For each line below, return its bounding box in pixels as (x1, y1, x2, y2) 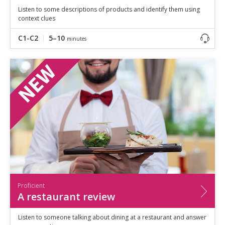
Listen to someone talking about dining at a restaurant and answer (18, 212, 206, 221)
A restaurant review (18, 189, 115, 203)
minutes (67, 35, 86, 42)
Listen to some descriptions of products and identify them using (18, 5, 200, 14)
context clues (18, 14, 55, 23)
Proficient (18, 181, 45, 190)
